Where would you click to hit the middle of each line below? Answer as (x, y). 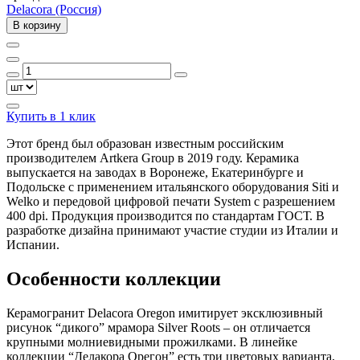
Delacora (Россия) (54, 9)
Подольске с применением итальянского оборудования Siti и (173, 186)
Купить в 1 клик (51, 116)
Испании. (33, 244)
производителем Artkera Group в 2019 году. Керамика (153, 157)
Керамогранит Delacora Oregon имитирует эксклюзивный (165, 313)
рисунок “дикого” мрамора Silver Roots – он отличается (158, 327)
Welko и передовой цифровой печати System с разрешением (171, 201)
